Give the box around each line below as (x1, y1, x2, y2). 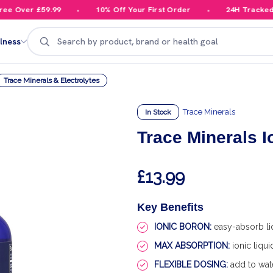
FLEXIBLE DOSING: (154, 260, 229, 269)
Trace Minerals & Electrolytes (4, 76, 99, 85)
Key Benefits (137, 201, 204, 213)
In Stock (145, 108, 172, 116)
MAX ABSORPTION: (154, 241, 230, 250)
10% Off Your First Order (82, 4, 177, 15)
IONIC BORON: (154, 222, 212, 232)
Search (27, 27, 58, 40)
